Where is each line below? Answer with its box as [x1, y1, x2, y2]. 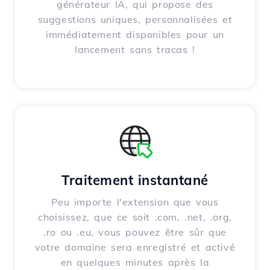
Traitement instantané [61, 172, 209, 189]
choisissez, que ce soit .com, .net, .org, [38, 211, 232, 224]
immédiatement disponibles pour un [46, 28, 224, 41]
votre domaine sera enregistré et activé [34, 241, 236, 254]
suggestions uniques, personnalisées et [37, 13, 233, 26]
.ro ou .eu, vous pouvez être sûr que [43, 226, 227, 239]
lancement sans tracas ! [75, 43, 195, 56]
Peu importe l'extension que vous [51, 196, 219, 209]
